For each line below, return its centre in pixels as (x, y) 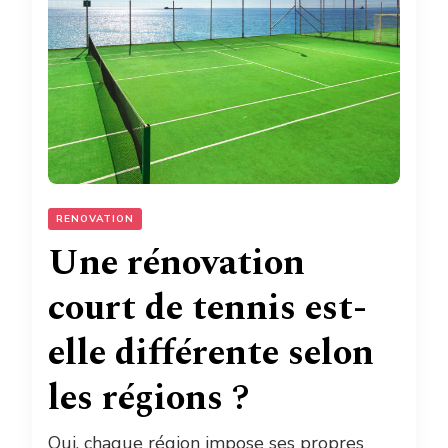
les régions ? (148, 399)
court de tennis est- (207, 309)
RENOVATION (95, 219)
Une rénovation (176, 264)
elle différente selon (211, 354)
